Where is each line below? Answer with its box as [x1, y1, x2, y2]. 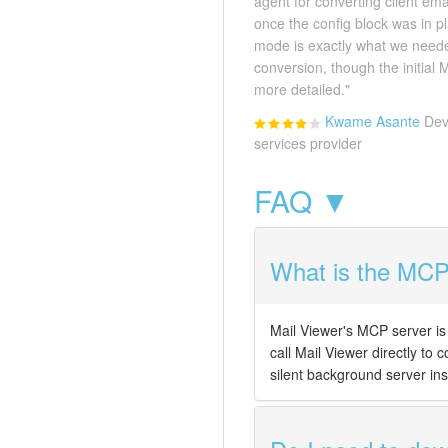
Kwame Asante [325, 111, 420, 132]
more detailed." [254, 79, 350, 100]
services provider [254, 133, 362, 154]
